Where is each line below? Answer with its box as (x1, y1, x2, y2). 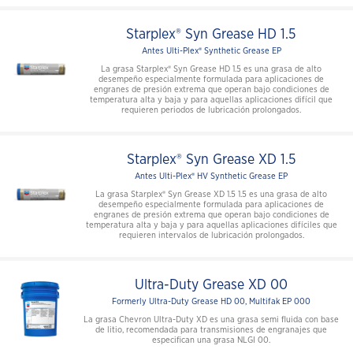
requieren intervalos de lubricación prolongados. (118, 231, 304, 240)
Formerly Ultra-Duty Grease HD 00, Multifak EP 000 (112, 297, 310, 307)
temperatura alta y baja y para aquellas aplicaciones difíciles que (85, 221, 337, 230)
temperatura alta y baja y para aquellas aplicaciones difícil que (90, 95, 333, 105)
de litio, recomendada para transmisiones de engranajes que (95, 325, 327, 335)
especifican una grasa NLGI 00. (152, 336, 270, 345)
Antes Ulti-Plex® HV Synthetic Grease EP (135, 172, 288, 181)
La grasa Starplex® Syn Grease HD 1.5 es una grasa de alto (101, 65, 321, 74)
